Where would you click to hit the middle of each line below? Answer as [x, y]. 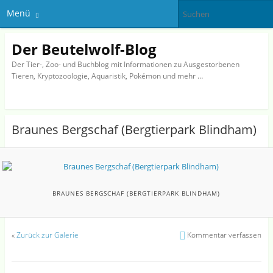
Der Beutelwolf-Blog [84, 49]
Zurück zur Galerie [47, 235]
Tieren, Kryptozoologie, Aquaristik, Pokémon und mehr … [107, 76]
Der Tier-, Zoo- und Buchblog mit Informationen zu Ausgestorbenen [125, 64]
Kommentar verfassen [225, 235]
